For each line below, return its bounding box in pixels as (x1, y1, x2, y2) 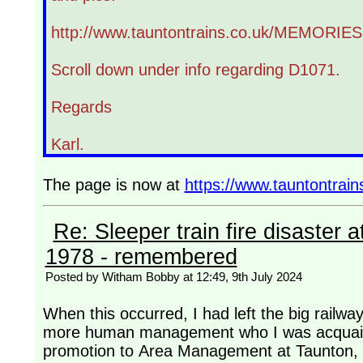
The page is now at (42, 175, 185, 194)
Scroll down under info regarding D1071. (50, 60, 340, 79)
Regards (50, 97, 112, 116)
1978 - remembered (45, 245, 237, 270)
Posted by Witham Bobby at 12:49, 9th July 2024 (45, 270, 302, 284)
